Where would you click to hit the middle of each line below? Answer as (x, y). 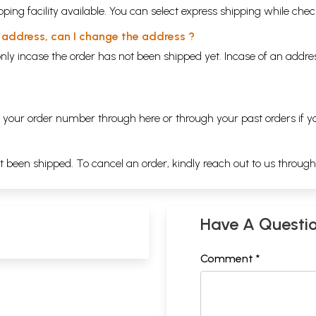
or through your (201, 119)
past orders (268, 119)
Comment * (230, 259)
